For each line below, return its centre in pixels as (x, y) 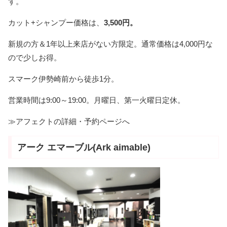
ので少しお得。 (35, 57)
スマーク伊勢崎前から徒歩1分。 (63, 79)
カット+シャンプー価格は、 (56, 22)
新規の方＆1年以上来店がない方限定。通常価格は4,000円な (110, 44)
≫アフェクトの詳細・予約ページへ (69, 121)
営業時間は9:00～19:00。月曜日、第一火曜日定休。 (97, 100)
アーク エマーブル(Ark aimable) (84, 147)
